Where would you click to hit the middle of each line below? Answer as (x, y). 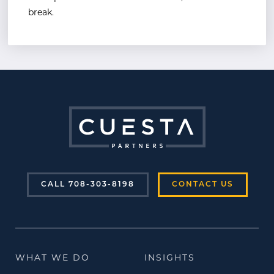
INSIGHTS (170, 258)
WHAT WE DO (53, 258)
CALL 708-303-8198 (87, 184)
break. (41, 13)
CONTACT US (202, 184)
